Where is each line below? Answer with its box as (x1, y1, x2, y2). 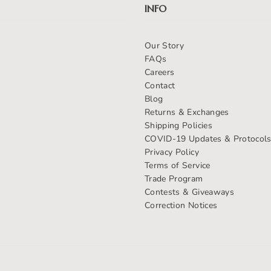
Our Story (144, 39, 184, 51)
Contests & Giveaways (144, 186, 234, 198)
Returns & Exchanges (144, 106, 229, 118)
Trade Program (144, 172, 203, 184)
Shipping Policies (144, 119, 212, 131)
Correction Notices (144, 199, 218, 211)
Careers (144, 66, 175, 78)
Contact (144, 79, 175, 91)
